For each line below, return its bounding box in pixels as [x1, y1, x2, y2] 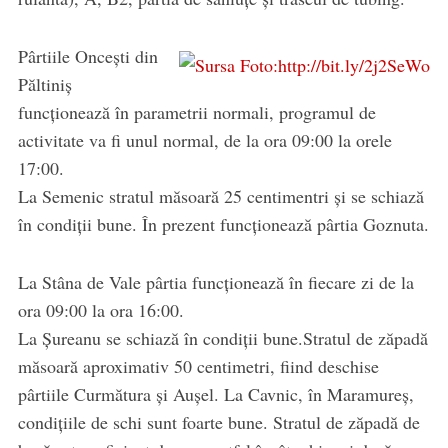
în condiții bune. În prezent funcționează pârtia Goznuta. [17, 212, 429, 237]
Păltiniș [17, 72, 72, 97]
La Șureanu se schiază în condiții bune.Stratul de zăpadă [17, 326, 428, 351]
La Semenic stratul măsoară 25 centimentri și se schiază [17, 184, 424, 209]
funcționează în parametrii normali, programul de [17, 100, 376, 125]
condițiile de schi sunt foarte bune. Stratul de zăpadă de [17, 410, 420, 435]
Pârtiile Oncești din [17, 44, 158, 69]
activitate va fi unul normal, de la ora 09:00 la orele [17, 128, 392, 153]
